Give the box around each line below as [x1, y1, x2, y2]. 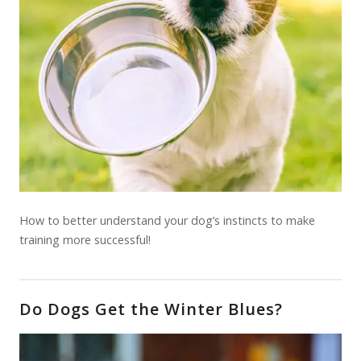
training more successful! [19, 232, 151, 247]
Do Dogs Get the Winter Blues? [19, 298, 283, 320]
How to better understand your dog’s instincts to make [19, 213, 315, 228]
